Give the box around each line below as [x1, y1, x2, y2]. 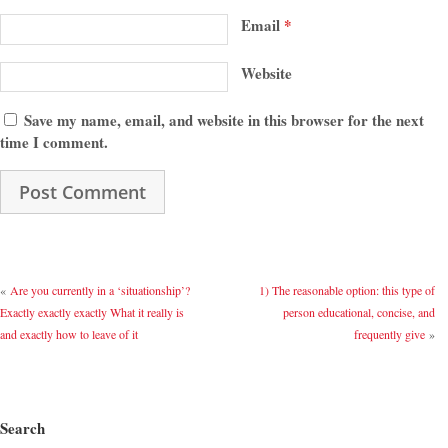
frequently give [353, 325, 425, 342]
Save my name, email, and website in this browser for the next [24, 108, 424, 131]
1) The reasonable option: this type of [258, 281, 435, 298]
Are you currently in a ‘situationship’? [10, 281, 190, 298]
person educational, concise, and [282, 303, 435, 320]
